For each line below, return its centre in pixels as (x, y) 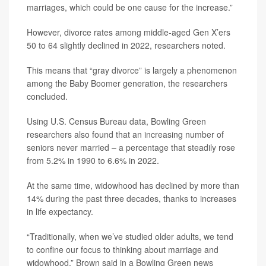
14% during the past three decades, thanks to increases (132, 198)
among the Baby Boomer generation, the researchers (127, 83)
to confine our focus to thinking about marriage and (123, 249)
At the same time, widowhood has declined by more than (133, 185)
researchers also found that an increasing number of (125, 134)
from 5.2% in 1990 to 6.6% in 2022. (93, 160)
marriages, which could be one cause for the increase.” (130, 7)
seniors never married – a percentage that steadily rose (131, 147)
